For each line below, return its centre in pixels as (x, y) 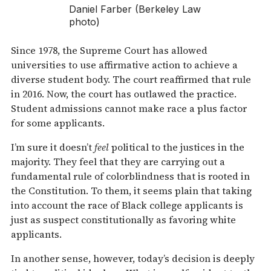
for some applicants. (58, 122)
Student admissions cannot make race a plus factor (129, 108)
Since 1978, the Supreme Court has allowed (109, 50)
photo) (84, 21)
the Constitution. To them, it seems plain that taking (131, 190)
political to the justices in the (177, 147)
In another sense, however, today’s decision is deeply (133, 258)
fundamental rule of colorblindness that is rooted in (130, 176)
